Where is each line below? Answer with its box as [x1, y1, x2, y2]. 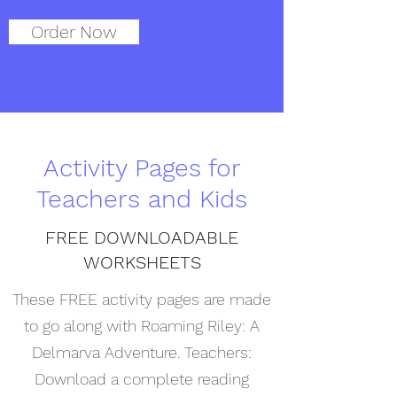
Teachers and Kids [36, 183, 247, 214]
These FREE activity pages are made [12, 289, 271, 308]
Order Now [31, 20, 117, 43]
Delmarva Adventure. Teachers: [32, 342, 252, 362]
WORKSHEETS [82, 251, 201, 273]
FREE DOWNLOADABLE [45, 226, 238, 248]
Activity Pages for [43, 152, 241, 183]
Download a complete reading [35, 369, 249, 388]
